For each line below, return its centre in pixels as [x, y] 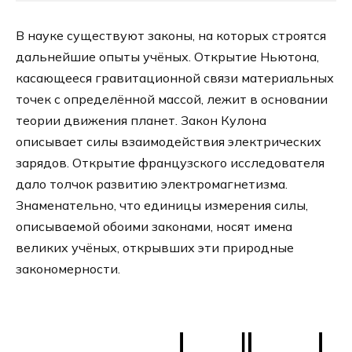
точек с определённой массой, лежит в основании [172, 99]
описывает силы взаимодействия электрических [169, 141]
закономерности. [68, 268]
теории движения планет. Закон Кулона [141, 120]
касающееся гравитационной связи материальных [175, 77]
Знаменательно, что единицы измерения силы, [162, 205]
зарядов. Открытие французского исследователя [170, 162]
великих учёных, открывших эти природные [155, 247]
